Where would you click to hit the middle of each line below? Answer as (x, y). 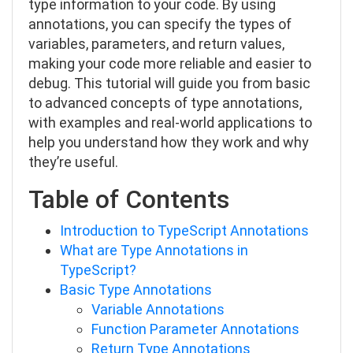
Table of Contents (129, 199)
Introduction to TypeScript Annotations (184, 230)
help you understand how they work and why (169, 142)
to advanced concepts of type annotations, (165, 103)
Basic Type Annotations (136, 290)
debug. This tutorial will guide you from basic (169, 83)
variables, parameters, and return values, (156, 44)
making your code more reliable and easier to (170, 63)
